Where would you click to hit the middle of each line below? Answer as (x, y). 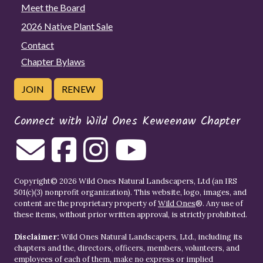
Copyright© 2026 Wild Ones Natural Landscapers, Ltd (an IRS (126, 181)
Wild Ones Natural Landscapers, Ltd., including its (151, 237)
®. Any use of (219, 203)
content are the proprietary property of (86, 203)
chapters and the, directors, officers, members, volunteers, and (127, 248)
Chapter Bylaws (53, 61)
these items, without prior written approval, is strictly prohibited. (131, 214)
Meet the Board (53, 7)
